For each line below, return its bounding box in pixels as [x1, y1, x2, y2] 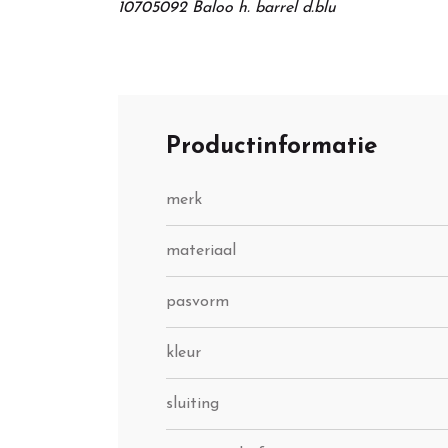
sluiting [166, 396, 219, 413]
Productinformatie [166, 135, 377, 160]
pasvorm [166, 294, 229, 311]
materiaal [166, 243, 236, 260]
